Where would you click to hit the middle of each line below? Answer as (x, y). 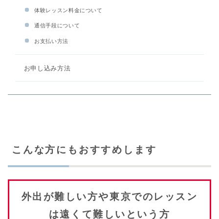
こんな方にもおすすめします (84, 149)
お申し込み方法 (47, 69)
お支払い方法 (51, 41)
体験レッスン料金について (68, 10)
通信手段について (57, 26)
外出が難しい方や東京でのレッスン (109, 196)
